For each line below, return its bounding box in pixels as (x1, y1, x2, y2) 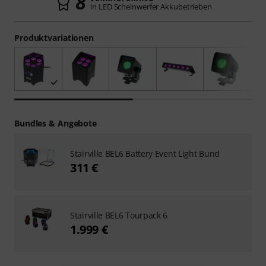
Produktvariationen (14, 32, 94, 43)
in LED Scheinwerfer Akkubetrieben (90, 1, 212, 12)
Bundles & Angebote (14, 118, 97, 129)
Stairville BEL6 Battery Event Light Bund (70, 148, 220, 160)
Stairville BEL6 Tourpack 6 (70, 210, 168, 221)
